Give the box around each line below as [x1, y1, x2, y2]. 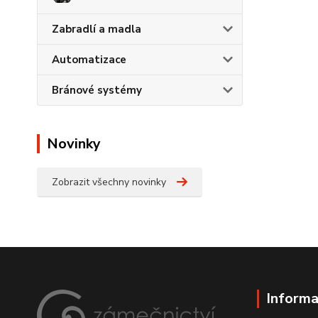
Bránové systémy [52, 83, 142, 97]
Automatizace [52, 53, 126, 67]
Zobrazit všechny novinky [52, 175, 166, 189]
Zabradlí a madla [52, 22, 141, 36]
